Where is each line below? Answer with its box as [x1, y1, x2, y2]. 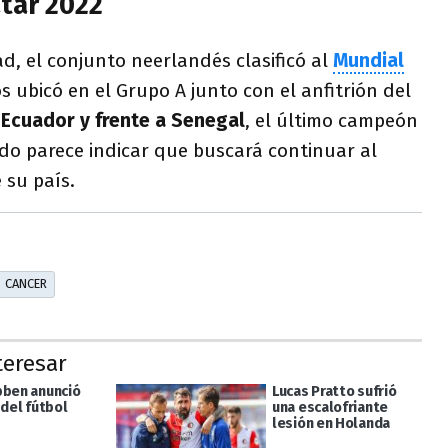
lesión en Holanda [271, 414, 391, 432]
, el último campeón [245, 108, 418, 132]
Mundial [333, 48, 404, 72]
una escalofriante [271, 398, 389, 416]
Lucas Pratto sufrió [271, 382, 397, 400]
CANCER [4, 276, 47, 292]
